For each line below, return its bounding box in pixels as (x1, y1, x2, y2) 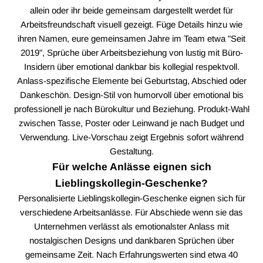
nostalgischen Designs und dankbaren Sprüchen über (29, 235, 234, 245)
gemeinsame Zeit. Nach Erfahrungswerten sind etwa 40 (25, 249, 238, 259)
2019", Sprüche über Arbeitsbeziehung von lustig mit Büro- (20, 47, 243, 58)
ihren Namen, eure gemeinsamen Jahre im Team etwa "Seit (18, 33, 245, 43)
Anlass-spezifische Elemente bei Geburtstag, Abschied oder (16, 75, 247, 86)
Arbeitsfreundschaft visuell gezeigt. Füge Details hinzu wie (21, 19, 242, 29)
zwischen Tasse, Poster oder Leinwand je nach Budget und (19, 117, 244, 128)
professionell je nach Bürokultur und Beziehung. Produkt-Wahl (14, 103, 249, 114)
